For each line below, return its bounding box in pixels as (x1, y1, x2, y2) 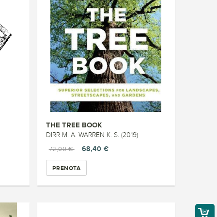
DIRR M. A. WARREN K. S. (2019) (46, 131, 138, 139)
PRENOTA (52, 164, 81, 171)
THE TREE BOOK (46, 121, 102, 129)
